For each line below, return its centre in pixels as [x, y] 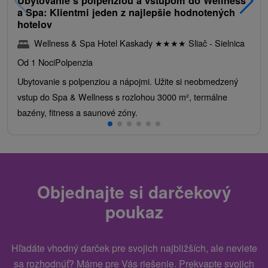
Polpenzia [74, 62]
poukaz [134, 211]
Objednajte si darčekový [134, 191]
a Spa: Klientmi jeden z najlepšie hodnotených [126, 12]
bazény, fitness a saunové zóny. [77, 112]
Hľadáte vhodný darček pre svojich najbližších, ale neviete [134, 248]
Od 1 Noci [36, 62]
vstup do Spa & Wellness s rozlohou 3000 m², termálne [122, 96]
